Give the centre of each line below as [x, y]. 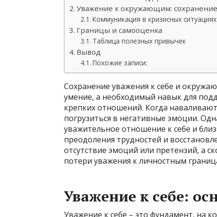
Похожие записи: [120, 63]
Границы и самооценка [120, 30]
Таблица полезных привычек [139, 41]
